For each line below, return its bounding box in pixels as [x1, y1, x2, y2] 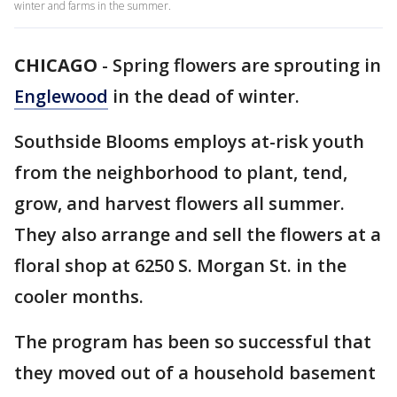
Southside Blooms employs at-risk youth [14, 129, 364, 153]
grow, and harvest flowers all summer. [14, 191, 345, 215]
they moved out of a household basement [14, 361, 376, 385]
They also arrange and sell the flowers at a [14, 222, 381, 246]
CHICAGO [14, 53, 97, 77]
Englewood [14, 84, 108, 108]
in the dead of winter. [108, 84, 300, 108]
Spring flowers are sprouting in [113, 53, 381, 77]
